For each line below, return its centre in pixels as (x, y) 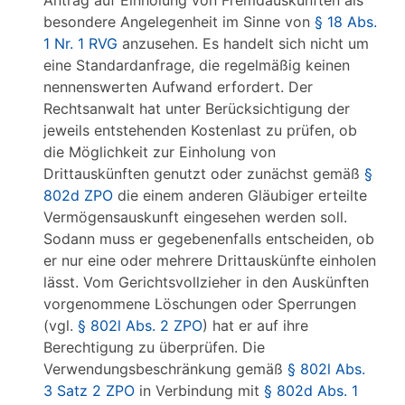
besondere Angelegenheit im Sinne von (179, 22)
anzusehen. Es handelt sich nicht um (243, 43)
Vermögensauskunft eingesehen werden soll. (195, 217)
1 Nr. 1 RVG (80, 43)
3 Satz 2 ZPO (89, 391)
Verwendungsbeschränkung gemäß (165, 369)
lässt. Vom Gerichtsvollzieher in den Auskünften (206, 282)
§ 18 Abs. (346, 22)
